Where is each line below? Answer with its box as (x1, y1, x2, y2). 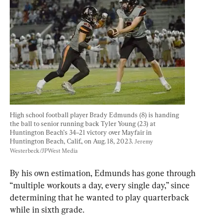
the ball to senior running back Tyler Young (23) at (10, 119, 157, 127)
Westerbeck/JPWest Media (10, 147, 78, 154)
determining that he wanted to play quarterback (10, 192, 191, 202)
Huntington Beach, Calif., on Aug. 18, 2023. (10, 137, 134, 145)
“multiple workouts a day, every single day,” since (10, 180, 192, 190)
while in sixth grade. (10, 204, 84, 215)
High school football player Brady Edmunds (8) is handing (10, 110, 181, 119)
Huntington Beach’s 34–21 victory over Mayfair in (10, 128, 153, 136)
